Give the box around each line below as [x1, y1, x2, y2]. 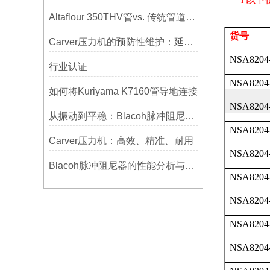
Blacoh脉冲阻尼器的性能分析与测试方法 [184, 160, 195, 171]
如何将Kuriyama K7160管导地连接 [48, 86, 198, 96]
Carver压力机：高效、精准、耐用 [48, 136, 193, 146]
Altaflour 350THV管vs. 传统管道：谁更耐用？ [185, 12, 195, 22]
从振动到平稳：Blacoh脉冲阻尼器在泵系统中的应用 [184, 111, 195, 121]
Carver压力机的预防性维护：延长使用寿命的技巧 [183, 37, 193, 47]
